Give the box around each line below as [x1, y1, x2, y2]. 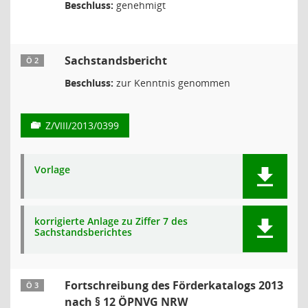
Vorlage [34, 163, 70, 176]
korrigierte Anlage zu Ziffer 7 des [34, 214, 188, 228]
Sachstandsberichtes [34, 225, 132, 239]
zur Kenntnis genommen [113, 76, 230, 89]
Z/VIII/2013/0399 [45, 119, 119, 132]
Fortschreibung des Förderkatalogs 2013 [65, 278, 283, 293]
